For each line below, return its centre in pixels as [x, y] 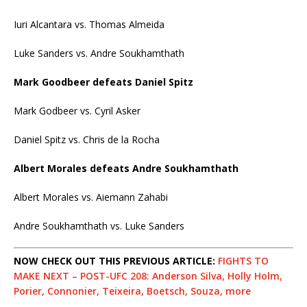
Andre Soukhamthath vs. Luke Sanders [99, 225]
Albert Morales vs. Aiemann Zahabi [91, 197]
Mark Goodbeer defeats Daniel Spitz [103, 82]
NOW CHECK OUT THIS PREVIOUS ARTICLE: [116, 260]
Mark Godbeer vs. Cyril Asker [77, 110]
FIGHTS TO [243, 260]
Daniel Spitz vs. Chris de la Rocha [87, 139]
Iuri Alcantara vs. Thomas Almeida [89, 24]
